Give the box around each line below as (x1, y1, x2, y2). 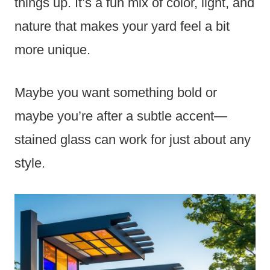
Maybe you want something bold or (14, 84, 217, 100)
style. (14, 155, 45, 171)
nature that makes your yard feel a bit (14, 18, 230, 34)
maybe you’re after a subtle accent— (14, 108, 227, 124)
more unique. (14, 42, 90, 57)
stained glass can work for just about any (14, 131, 251, 147)
